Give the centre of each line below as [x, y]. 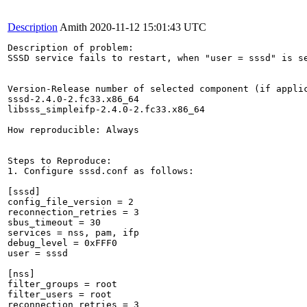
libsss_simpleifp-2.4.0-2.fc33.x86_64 [106, 109]
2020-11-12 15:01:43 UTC [148, 27]
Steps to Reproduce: [60, 161]
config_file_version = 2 [71, 202]
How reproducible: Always [73, 130]
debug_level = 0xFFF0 [62, 243]
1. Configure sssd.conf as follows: [101, 171]
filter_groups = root [62, 284]
